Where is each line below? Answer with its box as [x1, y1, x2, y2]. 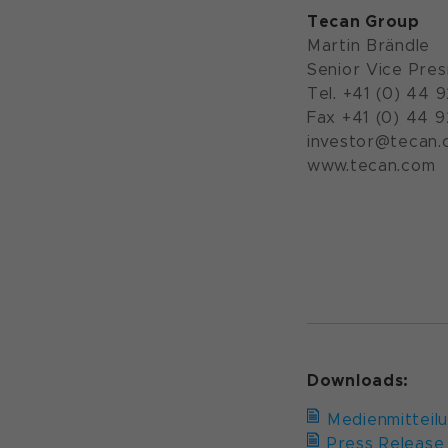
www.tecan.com [307, 156, 436, 175]
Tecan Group [307, 11, 420, 32]
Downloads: [307, 370, 410, 391]
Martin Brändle [307, 36, 431, 55]
